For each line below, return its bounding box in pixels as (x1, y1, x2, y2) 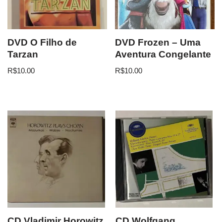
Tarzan (7, 49, 38, 59)
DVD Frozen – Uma (115, 37, 201, 48)
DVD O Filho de (7, 37, 77, 48)
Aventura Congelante (115, 49, 212, 59)
